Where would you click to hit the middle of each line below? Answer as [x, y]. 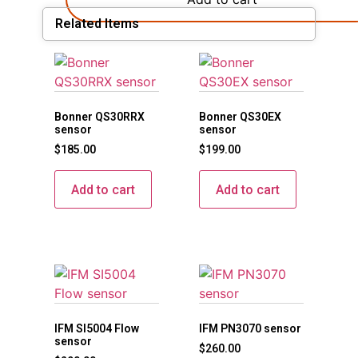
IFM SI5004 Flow [96, 329]
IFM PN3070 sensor [250, 329]
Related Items [97, 24]
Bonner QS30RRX [99, 117]
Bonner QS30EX [240, 117]
